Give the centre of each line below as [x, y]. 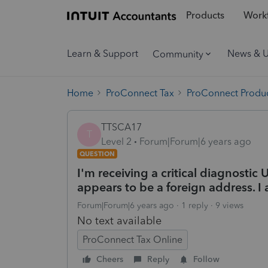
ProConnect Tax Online [133, 239]
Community [178, 54]
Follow [206, 259]
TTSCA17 [121, 127]
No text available [119, 220]
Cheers [110, 259]
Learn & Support [103, 54]
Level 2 [116, 141]
